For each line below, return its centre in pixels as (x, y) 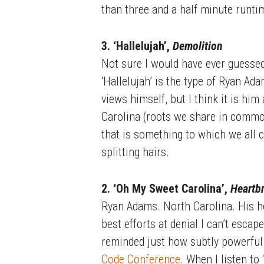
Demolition (198, 46)
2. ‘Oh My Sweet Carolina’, (166, 189)
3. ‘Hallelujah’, (137, 46)
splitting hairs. (135, 152)
